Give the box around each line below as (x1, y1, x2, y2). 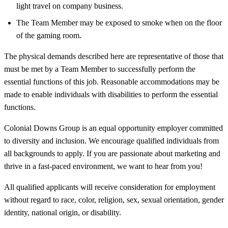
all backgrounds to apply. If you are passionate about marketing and (4, 149, 220, 158)
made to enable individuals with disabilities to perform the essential (4, 90, 218, 99)
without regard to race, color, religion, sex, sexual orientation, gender (4, 195, 224, 204)
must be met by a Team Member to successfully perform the (4, 64, 195, 73)
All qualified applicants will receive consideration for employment (4, 182, 215, 191)
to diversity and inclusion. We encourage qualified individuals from (4, 136, 219, 145)
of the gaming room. (16, 31, 81, 40)
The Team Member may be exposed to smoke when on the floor (16, 18, 222, 27)
